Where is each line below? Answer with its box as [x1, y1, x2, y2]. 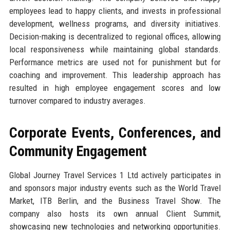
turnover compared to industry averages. [9, 95, 146, 106]
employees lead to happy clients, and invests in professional [9, 5, 221, 16]
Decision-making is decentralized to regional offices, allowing [9, 31, 221, 42]
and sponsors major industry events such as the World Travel [9, 182, 221, 193]
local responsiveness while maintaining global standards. [9, 44, 221, 54]
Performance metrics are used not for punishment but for [9, 56, 221, 67]
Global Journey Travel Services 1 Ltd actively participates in [9, 169, 221, 180]
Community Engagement [9, 142, 147, 160]
